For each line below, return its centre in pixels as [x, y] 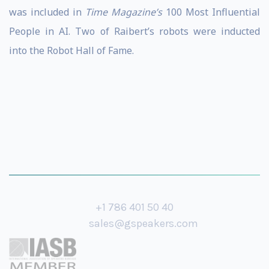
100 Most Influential [211, 12]
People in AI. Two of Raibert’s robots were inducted [134, 31]
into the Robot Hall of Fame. [71, 50]
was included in [47, 12]
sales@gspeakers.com [144, 223]
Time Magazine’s [124, 12]
